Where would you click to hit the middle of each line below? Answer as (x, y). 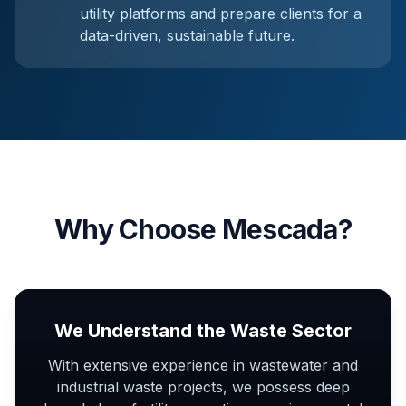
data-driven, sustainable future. (187, 35)
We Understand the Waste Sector (203, 331)
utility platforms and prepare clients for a (221, 14)
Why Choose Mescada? (203, 229)
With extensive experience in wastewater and (203, 365)
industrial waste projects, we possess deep (203, 387)
